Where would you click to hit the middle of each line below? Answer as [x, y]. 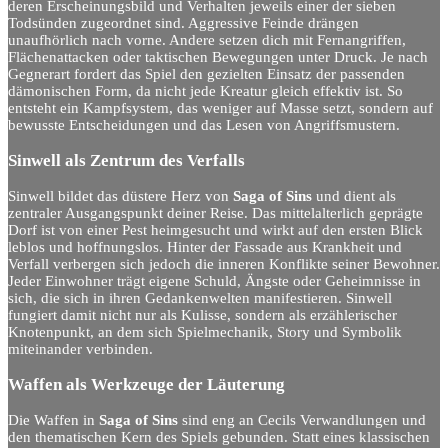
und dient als [354, 195]
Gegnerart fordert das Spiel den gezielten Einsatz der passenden [206, 73]
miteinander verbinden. [80, 348]
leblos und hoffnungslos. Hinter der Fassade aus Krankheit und [205, 246]
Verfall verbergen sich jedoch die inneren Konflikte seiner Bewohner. [224, 263]
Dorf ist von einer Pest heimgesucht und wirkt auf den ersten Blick [215, 229]
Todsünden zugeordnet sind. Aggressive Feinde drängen [183, 22]
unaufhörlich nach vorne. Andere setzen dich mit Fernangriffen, [207, 39]
